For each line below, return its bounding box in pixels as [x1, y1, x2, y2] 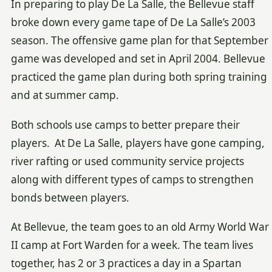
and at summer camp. [10, 88, 119, 103]
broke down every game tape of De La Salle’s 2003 [10, 15, 256, 30]
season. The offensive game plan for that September [10, 33, 268, 48]
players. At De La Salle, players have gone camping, [10, 135, 265, 150]
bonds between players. [10, 190, 129, 205]
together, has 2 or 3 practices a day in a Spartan [10, 256, 242, 270]
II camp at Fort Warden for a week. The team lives [10, 237, 253, 252]
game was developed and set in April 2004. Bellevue [10, 52, 265, 66]
